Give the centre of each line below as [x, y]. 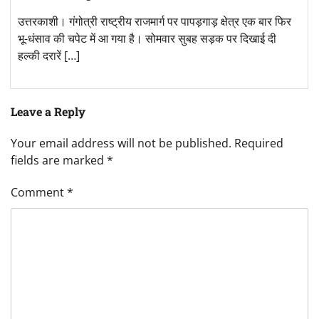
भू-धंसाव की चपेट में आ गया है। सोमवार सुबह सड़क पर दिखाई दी [147, 39]
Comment [39, 193]
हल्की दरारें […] [49, 56]
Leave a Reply [48, 112]
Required [259, 143]
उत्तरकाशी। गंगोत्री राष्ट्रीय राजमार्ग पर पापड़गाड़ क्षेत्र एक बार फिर [155, 22]
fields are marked [59, 161]
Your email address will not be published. [121, 143]
